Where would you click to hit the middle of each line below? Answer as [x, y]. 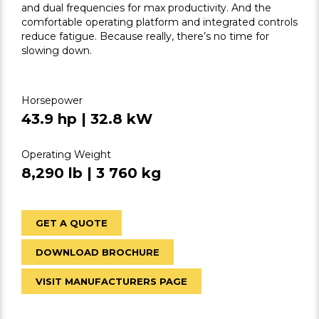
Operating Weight [66, 155]
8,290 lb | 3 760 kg [91, 173]
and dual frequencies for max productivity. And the [146, 8]
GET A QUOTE [72, 223]
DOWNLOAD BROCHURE [98, 252]
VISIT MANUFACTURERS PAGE [111, 281]
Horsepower [52, 100]
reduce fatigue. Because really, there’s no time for [145, 36]
